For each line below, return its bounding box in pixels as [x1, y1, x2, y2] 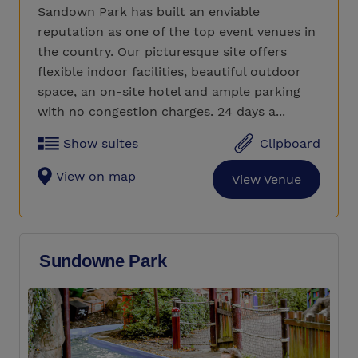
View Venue [232, 172, 301, 188]
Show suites [63, 136, 138, 152]
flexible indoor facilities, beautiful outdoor [38, 64, 301, 80]
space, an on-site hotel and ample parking [38, 84, 300, 100]
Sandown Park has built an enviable [38, 4, 260, 20]
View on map [56, 169, 136, 185]
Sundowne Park [39, 251, 167, 272]
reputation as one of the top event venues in [38, 24, 316, 40]
